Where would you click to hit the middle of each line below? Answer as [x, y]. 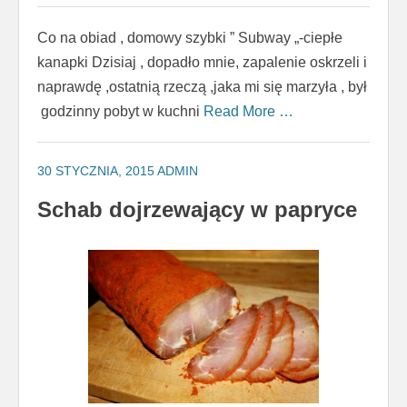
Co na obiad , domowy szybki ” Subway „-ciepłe [190, 38]
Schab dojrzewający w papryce [197, 209]
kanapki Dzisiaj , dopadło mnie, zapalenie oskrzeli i [202, 63]
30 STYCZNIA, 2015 [96, 171]
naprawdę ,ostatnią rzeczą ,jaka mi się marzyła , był [202, 87]
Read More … [248, 112]
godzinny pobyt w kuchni [120, 112]
